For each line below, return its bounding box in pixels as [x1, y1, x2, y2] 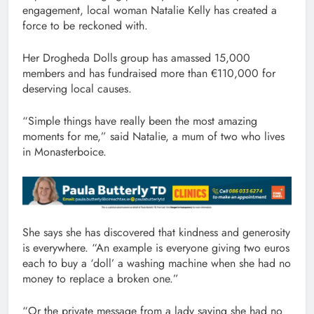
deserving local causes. [22, 80, 132, 97]
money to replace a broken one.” [22, 271, 179, 287]
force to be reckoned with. [22, 17, 148, 34]
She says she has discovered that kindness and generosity [22, 224, 290, 241]
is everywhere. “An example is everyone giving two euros [22, 240, 289, 257]
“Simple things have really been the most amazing [22, 112, 257, 129]
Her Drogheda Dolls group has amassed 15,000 [22, 49, 250, 66]
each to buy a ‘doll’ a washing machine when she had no [22, 255, 291, 272]
